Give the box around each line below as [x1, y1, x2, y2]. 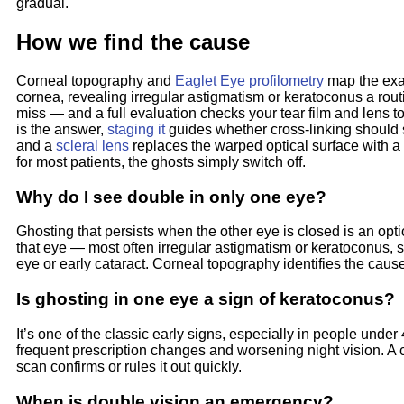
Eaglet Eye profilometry [175, 73, 324, 89]
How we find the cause [16, 30, 250, 55]
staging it [107, 122, 165, 138]
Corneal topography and [16, 73, 175, 89]
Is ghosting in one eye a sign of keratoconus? [16, 289, 395, 309]
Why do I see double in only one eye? [16, 187, 326, 207]
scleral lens [56, 138, 129, 154]
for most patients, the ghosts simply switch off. [16, 154, 306, 170]
